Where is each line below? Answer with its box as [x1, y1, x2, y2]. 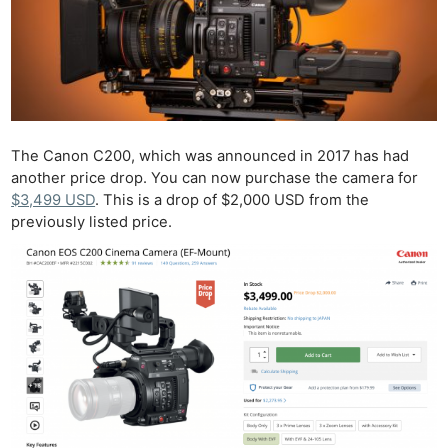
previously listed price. [11, 213, 173, 232]
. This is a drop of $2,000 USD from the [95, 191, 370, 210]
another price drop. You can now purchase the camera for [11, 169, 419, 188]
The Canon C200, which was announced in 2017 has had [11, 147, 410, 166]
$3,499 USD [11, 191, 96, 210]
